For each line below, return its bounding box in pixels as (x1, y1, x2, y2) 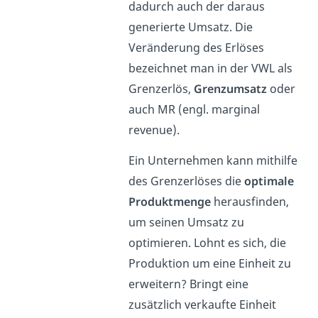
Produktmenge (128, 194, 212, 210)
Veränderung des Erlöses (128, 40, 265, 56)
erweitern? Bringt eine (128, 276, 249, 292)
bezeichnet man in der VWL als (128, 60, 293, 77)
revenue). (128, 122, 180, 138)
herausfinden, (211, 194, 290, 210)
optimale (244, 173, 295, 190)
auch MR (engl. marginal (128, 102, 261, 118)
